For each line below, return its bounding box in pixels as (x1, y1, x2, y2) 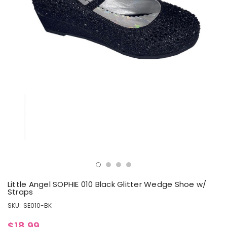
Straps (8, 186, 33, 198)
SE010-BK (23, 201, 52, 210)
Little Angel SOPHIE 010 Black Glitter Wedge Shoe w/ (8, 179, 207, 190)
